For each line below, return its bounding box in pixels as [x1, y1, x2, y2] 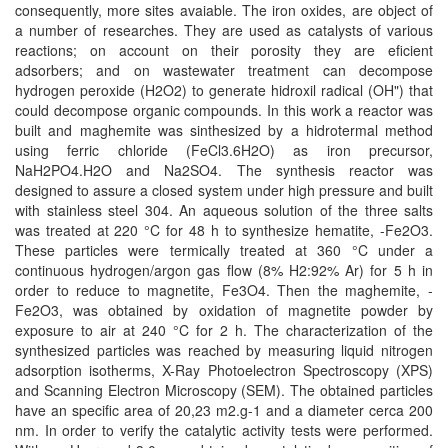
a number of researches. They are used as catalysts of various [15, 20, 433, 40]
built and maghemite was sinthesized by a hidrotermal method [15, 120, 433, 140]
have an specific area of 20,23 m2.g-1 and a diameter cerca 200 [15, 400, 433, 420]
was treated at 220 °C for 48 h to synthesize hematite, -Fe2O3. [15, 220, 433, 240]
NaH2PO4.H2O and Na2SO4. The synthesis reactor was [15, 160, 433, 180]
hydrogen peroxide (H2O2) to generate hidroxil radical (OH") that [15, 80, 433, 100]
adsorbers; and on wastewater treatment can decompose [15, 60, 433, 80]
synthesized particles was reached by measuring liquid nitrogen [15, 340, 433, 360]
